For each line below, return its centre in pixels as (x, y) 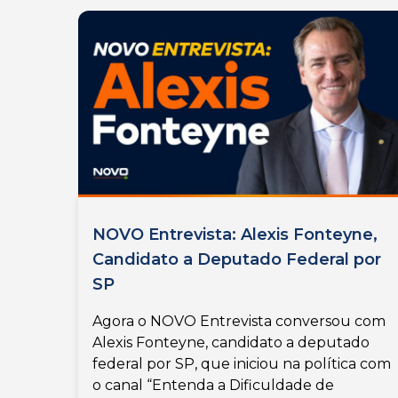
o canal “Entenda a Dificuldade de (213, 386)
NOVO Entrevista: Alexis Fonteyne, (235, 235)
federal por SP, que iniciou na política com (242, 364)
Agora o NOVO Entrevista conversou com (239, 322)
